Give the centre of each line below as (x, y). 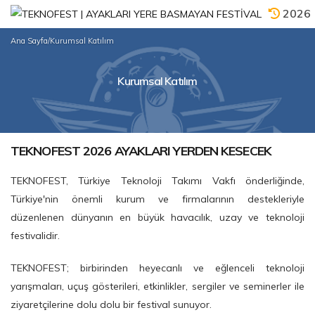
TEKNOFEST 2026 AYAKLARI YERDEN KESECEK (141, 151)
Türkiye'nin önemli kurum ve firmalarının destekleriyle (157, 199)
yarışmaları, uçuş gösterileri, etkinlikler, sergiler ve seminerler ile (157, 287)
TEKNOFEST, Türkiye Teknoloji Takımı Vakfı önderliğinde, (157, 181)
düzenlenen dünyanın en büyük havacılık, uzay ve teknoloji (157, 218)
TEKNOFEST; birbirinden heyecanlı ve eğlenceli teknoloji (157, 268)
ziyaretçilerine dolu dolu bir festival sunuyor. (111, 305)
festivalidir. (35, 236)
